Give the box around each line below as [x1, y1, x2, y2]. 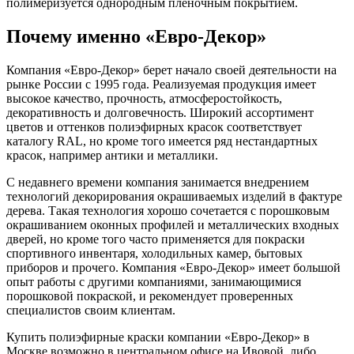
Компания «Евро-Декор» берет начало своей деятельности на [6, 62, 337, 77]
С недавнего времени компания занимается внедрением [6, 175, 309, 189]
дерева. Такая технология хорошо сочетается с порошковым [6, 203, 330, 217]
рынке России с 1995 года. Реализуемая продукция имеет [6, 77, 316, 91]
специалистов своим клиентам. [6, 303, 175, 317]
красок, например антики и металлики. [6, 148, 218, 162]
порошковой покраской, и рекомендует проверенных [6, 288, 293, 303]
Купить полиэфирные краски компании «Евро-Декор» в [6, 330, 310, 344]
